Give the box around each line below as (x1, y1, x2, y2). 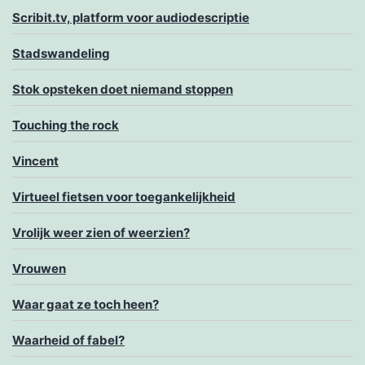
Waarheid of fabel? (12, 332, 125, 349)
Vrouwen (12, 261, 66, 277)
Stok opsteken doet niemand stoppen (12, 81, 233, 98)
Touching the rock (12, 117, 119, 134)
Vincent (12, 153, 59, 169)
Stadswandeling (12, 46, 110, 62)
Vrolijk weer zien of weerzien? (12, 225, 190, 241)
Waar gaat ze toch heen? (12, 297, 159, 313)
